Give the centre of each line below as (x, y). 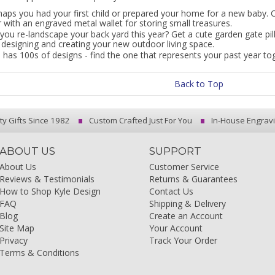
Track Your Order (184, 240)
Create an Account (186, 216)
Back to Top (199, 84)
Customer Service (184, 167)
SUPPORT (176, 151)
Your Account (176, 228)
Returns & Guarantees (194, 179)
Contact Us (172, 191)
